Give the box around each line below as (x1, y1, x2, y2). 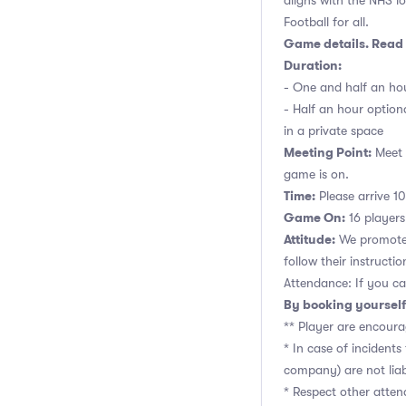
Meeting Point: (284, 143, 372, 161)
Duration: (284, 56, 342, 74)
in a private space (284, 123, 383, 138)
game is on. (284, 167, 349, 181)
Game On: (284, 208, 345, 227)
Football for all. (284, 14, 369, 29)
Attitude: (284, 230, 335, 248)
